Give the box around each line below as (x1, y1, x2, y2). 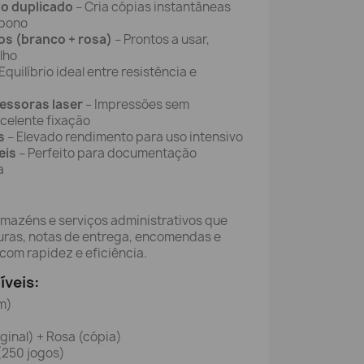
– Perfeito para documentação (16, 145, 197, 162)
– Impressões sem (83, 96, 189, 113)
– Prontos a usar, (112, 31, 210, 48)
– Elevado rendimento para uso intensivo (7, 128, 243, 145)
